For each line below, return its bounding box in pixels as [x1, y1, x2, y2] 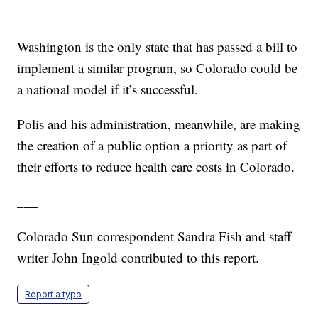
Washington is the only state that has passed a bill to [17, 38, 298, 56]
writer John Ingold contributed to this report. [17, 248, 260, 267]
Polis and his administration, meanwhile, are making [17, 115, 301, 133]
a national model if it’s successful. [17, 80, 199, 99]
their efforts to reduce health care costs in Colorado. [17, 158, 295, 176]
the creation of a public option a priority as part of [17, 136, 287, 155]
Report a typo [25, 289, 82, 300]
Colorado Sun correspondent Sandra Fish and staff [17, 227, 292, 246]
